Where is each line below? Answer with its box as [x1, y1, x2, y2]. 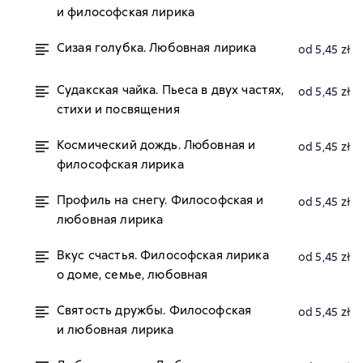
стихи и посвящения [57, 101, 180, 117]
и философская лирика [57, 4, 194, 20]
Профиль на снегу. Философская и [57, 192, 264, 208]
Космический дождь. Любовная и [57, 137, 256, 153]
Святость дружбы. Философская [57, 302, 252, 318]
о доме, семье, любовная [57, 267, 208, 283]
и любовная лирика [57, 322, 174, 338]
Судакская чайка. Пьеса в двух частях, [57, 82, 284, 98]
